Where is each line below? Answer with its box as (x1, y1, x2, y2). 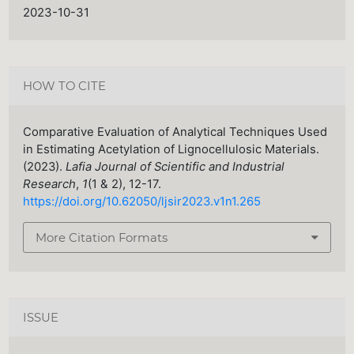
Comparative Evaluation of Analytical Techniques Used (23, 125, 328, 140)
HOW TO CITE (23, 78, 107, 93)
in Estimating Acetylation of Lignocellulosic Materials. (23, 142, 320, 157)
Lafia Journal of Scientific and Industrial (66, 160, 285, 175)
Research (23, 177, 77, 192)
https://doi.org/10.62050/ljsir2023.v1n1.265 (23, 194, 262, 209)
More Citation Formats (36, 230, 168, 245)
